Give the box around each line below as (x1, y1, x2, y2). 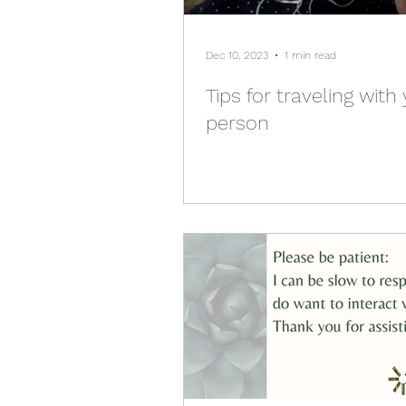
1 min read (285, 48, 336, 62)
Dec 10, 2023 (206, 48, 268, 62)
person (206, 111, 269, 134)
